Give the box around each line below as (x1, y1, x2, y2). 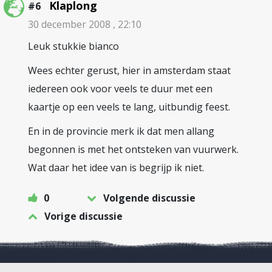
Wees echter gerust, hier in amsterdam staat (28, 64, 231, 77)
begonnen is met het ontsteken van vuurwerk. (28, 143, 239, 156)
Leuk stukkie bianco (28, 39, 119, 53)
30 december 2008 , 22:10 (28, 18, 141, 31)
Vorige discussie (44, 209, 123, 223)
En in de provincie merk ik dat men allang (28, 124, 214, 138)
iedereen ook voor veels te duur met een (28, 82, 212, 95)
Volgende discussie (103, 191, 195, 205)
